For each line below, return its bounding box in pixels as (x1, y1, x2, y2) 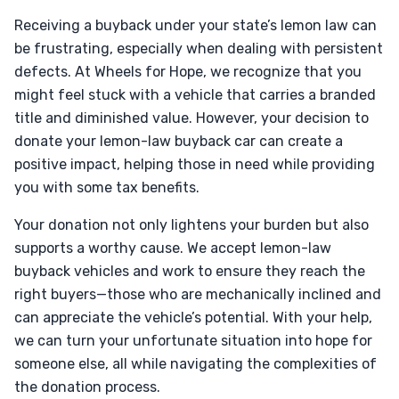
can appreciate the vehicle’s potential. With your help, (14, 309, 372, 326)
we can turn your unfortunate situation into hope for (14, 332, 372, 349)
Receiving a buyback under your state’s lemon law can (14, 17, 377, 34)
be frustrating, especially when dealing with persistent (14, 40, 383, 57)
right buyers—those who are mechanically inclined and (14, 286, 381, 303)
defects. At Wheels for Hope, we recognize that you (14, 63, 362, 80)
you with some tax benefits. (14, 179, 199, 196)
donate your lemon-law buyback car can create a (14, 133, 343, 150)
